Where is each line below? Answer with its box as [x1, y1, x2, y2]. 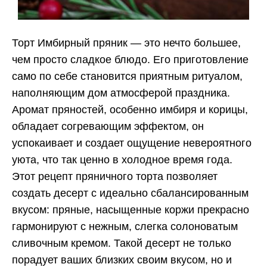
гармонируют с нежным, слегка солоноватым [12, 220, 238, 232]
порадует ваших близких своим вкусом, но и [12, 253, 232, 266]
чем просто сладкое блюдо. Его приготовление [12, 53, 249, 66]
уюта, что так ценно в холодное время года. [12, 153, 232, 166]
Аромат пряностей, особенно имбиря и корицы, [12, 103, 248, 116]
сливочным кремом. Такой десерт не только [12, 237, 231, 249]
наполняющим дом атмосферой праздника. [12, 86, 230, 99]
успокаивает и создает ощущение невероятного [12, 136, 252, 149]
